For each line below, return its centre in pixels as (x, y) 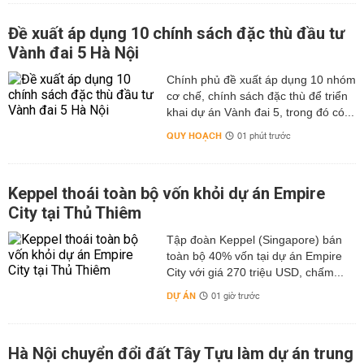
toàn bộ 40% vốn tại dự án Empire (254, 256)
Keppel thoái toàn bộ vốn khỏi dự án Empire (167, 193)
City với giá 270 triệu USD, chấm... (255, 272)
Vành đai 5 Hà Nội (74, 53)
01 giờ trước (235, 297)
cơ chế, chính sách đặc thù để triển (257, 96)
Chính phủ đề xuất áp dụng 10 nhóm (261, 80)
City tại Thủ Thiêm (75, 213)
